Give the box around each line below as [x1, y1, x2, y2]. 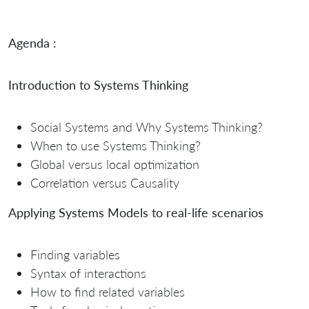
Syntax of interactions [30, 266, 146, 281]
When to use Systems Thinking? [30, 138, 201, 154]
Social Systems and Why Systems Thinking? [30, 119, 263, 135]
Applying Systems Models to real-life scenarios [8, 205, 263, 221]
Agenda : [8, 35, 57, 51]
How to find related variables [30, 284, 185, 300]
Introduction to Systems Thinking [8, 77, 188, 93]
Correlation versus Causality [30, 175, 179, 191]
